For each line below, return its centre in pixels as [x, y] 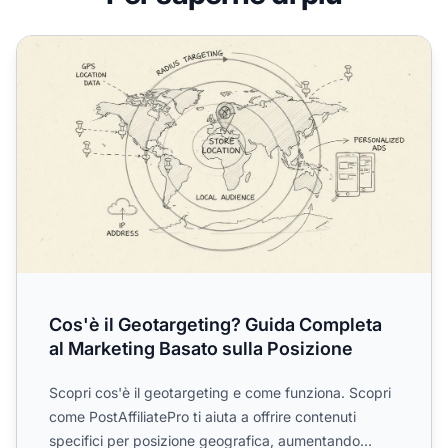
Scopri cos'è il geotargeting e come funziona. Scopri [220, 393]
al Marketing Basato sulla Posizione [201, 349]
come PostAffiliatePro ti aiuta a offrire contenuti [202, 417]
